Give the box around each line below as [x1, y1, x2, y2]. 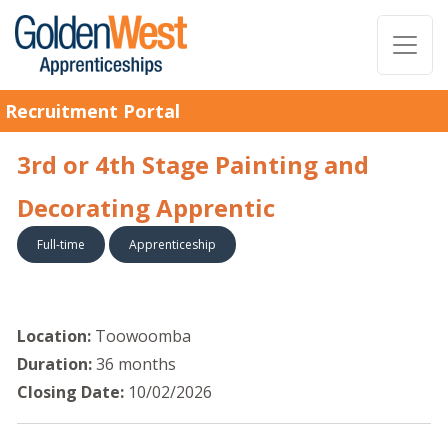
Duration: [17, 353, 92, 375]
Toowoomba [95, 325, 191, 347]
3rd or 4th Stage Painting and [17, 148, 369, 181]
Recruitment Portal [5, 99, 180, 123]
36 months [96, 353, 176, 375]
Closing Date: [17, 381, 124, 403]
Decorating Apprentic [17, 191, 275, 224]
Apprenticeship [129, 236, 216, 253]
